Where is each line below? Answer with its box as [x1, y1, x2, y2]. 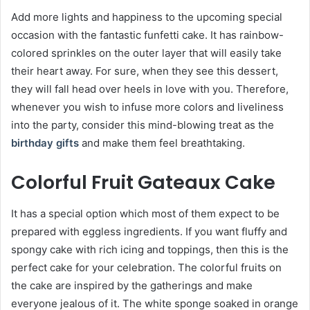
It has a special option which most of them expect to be [11, 206, 280, 220]
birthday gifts [11, 136, 79, 149]
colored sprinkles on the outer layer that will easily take [11, 46, 282, 60]
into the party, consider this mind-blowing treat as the [11, 118, 274, 131]
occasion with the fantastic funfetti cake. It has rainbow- [11, 28, 284, 42]
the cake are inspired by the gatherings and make [11, 278, 253, 292]
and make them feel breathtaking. [79, 136, 248, 149]
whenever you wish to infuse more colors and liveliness [11, 100, 284, 113]
